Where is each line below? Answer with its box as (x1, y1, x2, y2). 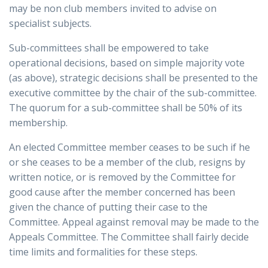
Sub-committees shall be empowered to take (9, 41, 209, 55)
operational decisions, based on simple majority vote (9, 56, 245, 70)
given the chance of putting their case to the (9, 200, 208, 214)
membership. (9, 116, 68, 130)
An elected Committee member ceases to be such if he (9, 141, 250, 154)
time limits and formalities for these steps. (9, 245, 197, 259)
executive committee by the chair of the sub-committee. (9, 86, 257, 100)
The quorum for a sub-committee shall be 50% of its (9, 101, 242, 115)
